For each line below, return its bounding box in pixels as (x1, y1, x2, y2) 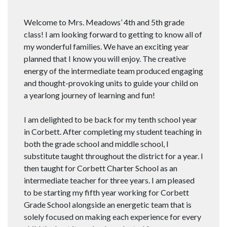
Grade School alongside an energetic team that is (24, 200, 192, 210)
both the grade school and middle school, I (24, 139, 169, 149)
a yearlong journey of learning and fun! (24, 90, 155, 100)
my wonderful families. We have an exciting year (24, 42, 189, 52)
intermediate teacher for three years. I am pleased (24, 175, 195, 185)
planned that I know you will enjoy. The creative (24, 54, 186, 64)
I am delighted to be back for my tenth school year (24, 115, 197, 125)
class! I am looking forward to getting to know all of (24, 29, 202, 40)
